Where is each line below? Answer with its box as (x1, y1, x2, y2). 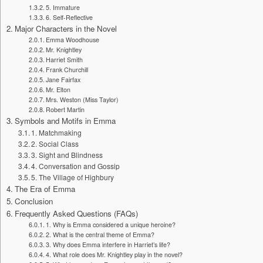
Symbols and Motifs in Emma (14, 115, 116, 126)
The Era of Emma (14, 183, 75, 194)
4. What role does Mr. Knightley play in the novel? (46, 250, 183, 259)
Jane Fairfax (46, 75, 81, 84)
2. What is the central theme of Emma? (46, 230, 155, 239)
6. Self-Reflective (46, 13, 93, 22)
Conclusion (14, 195, 53, 207)
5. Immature (46, 3, 80, 12)
